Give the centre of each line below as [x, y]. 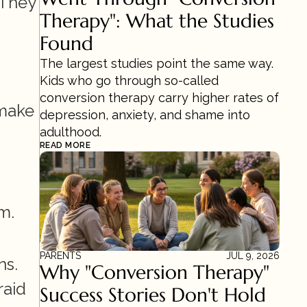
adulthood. [71, 132]
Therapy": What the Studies [157, 21]
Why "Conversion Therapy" [155, 272]
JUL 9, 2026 [253, 256]
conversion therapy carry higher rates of [159, 98]
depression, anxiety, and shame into [145, 115]
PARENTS [60, 256]
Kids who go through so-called [129, 81]
